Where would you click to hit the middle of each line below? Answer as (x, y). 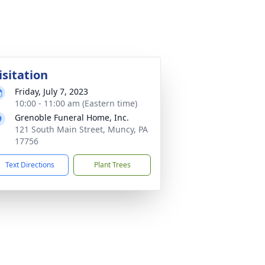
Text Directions (30, 165)
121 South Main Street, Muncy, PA (81, 129)
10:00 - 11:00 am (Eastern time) (76, 103)
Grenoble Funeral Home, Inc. (72, 117)
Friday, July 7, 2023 (51, 91)
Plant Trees (112, 165)
